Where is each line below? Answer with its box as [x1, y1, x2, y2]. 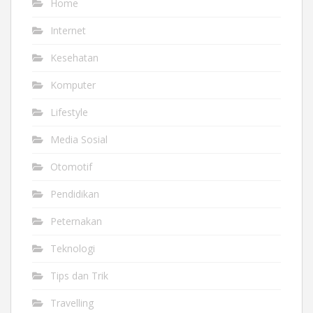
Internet [50, 23, 86, 37]
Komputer [50, 78, 96, 92]
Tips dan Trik [50, 268, 108, 282]
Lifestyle [50, 105, 88, 119]
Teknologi [50, 241, 95, 255]
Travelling [50, 296, 94, 310]
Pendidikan [50, 187, 99, 201]
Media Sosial [50, 132, 108, 146]
